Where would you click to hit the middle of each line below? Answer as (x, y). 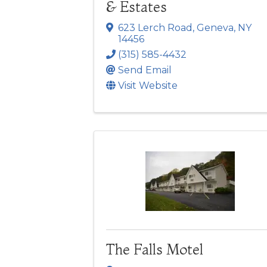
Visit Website (148, 86)
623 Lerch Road (155, 28)
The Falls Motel (155, 250)
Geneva (215, 28)
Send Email (145, 70)
